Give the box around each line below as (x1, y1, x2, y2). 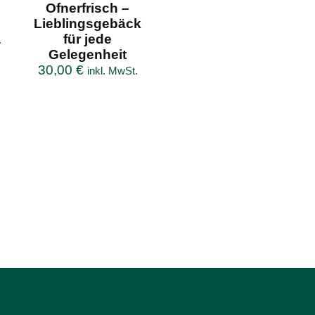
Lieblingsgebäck (34, 15, 142, 31)
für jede (63, 31, 112, 46)
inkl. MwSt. (86, 64, 138, 77)
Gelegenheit (49, 46, 127, 62)
